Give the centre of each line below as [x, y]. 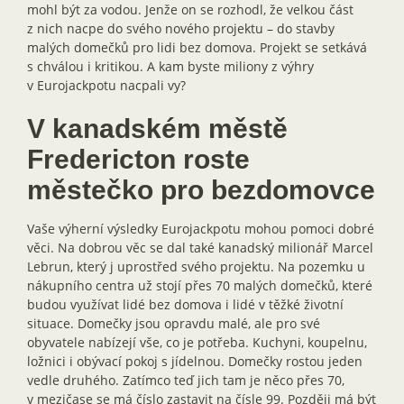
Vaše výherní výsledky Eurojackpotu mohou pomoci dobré [201, 228]
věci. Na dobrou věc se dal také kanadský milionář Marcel [200, 247]
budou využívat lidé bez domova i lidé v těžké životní [185, 304]
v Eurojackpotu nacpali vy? [106, 85]
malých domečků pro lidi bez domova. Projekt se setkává [197, 47]
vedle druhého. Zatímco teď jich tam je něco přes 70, [186, 380]
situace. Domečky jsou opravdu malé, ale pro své [174, 323]
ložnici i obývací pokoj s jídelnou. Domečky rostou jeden [195, 361]
